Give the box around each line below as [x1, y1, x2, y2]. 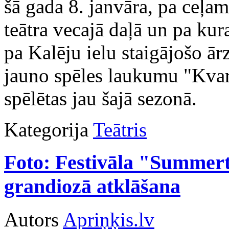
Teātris [93, 118, 147, 141]
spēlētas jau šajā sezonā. [4, 87, 197, 109]
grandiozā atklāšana [4, 175, 180, 198]
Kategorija [4, 118, 88, 141]
